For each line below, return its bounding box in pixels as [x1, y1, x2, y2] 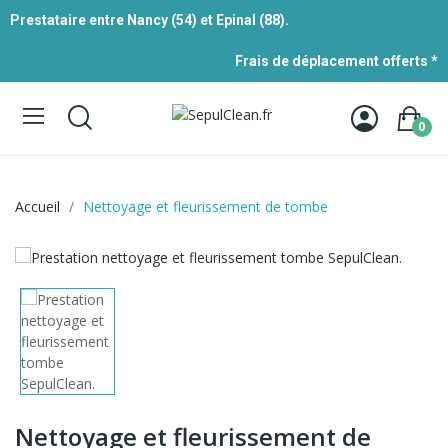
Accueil [15, 197, 60, 216]
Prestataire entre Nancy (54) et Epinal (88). [10, 12, 289, 28]
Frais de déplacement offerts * [235, 53, 438, 69]
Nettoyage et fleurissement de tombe [83, 197, 328, 216]
